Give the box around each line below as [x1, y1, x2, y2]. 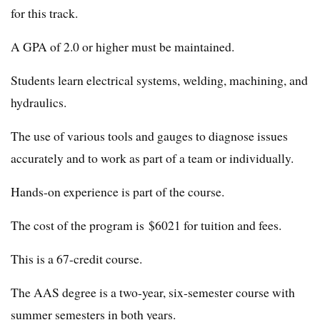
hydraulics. [11, 94, 66, 111]
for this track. [11, 4, 78, 22]
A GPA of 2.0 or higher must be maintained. [11, 38, 234, 56]
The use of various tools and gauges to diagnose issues [11, 127, 288, 145]
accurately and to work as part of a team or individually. [11, 149, 294, 167]
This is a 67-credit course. [11, 250, 142, 268]
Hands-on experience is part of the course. [11, 183, 224, 201]
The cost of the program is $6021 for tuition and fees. [11, 216, 281, 234]
